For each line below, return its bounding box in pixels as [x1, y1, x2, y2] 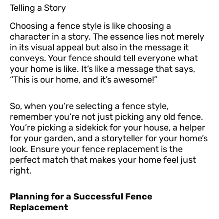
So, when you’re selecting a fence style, [10, 100, 169, 111]
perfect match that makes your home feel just [10, 154, 196, 165]
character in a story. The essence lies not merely [10, 31, 204, 43]
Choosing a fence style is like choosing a [10, 21, 171, 32]
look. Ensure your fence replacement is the [10, 143, 183, 154]
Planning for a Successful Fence [10, 191, 153, 202]
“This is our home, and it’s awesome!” [10, 74, 157, 86]
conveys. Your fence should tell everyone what [10, 53, 198, 64]
